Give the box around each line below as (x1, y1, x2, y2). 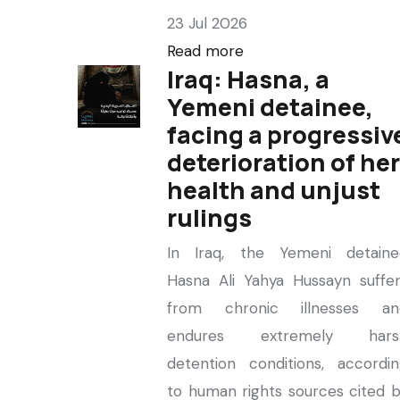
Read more (167, 41, 244, 61)
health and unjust (167, 173, 380, 206)
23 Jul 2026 (167, 13, 247, 33)
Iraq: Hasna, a (167, 62, 329, 96)
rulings (167, 201, 252, 234)
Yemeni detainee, (167, 90, 373, 123)
